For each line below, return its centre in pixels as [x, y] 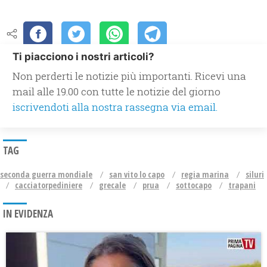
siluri [255, 175]
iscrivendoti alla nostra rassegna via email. [115, 107]
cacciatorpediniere [49, 185]
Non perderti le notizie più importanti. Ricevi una [129, 76]
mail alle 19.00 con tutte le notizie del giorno [117, 92]
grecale [112, 185]
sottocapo [194, 185]
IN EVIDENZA [28, 214]
